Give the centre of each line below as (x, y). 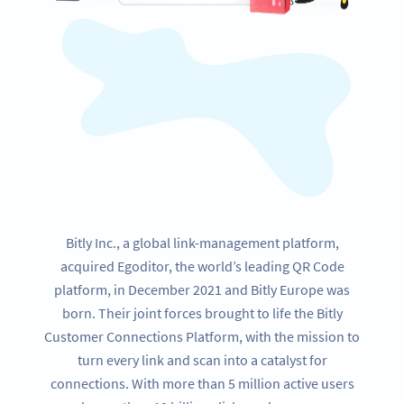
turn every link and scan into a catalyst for (202, 360)
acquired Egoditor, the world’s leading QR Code (202, 266)
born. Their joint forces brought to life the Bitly (202, 313)
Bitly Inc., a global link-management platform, (202, 243)
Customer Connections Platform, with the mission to (202, 337)
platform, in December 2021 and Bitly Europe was (202, 290)
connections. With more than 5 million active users (202, 384)
